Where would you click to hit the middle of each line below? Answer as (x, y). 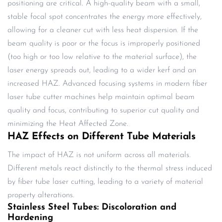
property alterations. (41, 195)
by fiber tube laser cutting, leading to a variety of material (105, 182)
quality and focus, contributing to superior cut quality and (103, 110)
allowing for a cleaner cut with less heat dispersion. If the (103, 30)
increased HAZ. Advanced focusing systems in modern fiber (107, 83)
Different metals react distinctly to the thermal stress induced (110, 168)
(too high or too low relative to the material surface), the (102, 57)
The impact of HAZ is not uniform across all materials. (99, 155)
